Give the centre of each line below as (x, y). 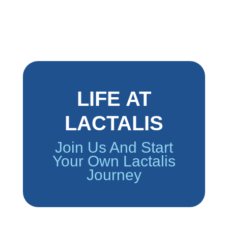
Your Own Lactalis (114, 161)
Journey (114, 175)
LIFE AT (114, 98)
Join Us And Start (114, 147)
